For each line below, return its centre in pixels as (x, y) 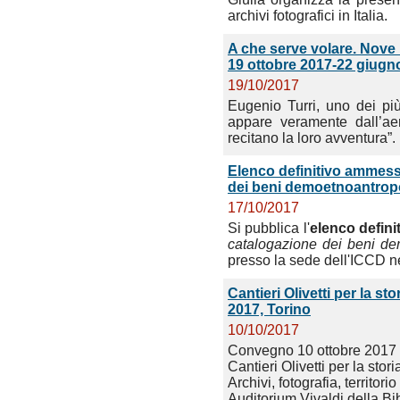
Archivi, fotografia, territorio (312, 383)
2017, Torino (269, 309)
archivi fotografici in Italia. (308, 16)
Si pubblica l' (269, 228)
